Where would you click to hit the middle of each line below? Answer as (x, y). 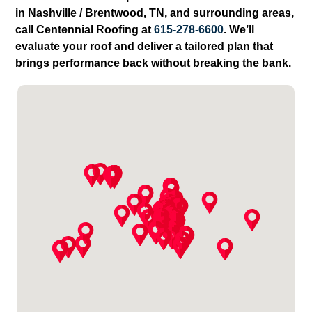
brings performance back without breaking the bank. (154, 63)
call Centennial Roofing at (85, 30)
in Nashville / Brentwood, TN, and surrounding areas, (155, 13)
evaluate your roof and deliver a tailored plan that (145, 47)
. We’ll (239, 30)
